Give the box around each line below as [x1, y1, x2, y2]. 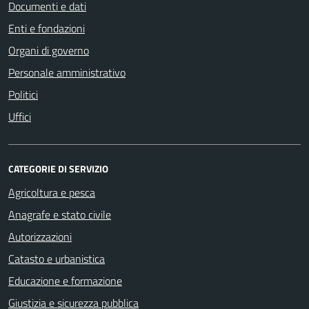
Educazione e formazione [8, 272, 122, 289]
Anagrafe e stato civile [8, 206, 111, 223]
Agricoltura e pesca [8, 183, 95, 201]
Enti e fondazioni [8, 19, 85, 37]
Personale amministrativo [8, 63, 126, 81]
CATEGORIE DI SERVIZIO [8, 161, 108, 176]
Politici [8, 86, 38, 103]
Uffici [8, 108, 31, 125]
